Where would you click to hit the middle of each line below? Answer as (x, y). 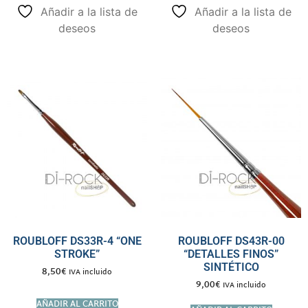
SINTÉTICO (231, 267)
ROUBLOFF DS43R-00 (231, 241)
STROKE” (77, 254)
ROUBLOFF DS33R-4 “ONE (77, 241)
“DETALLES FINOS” (231, 254)
